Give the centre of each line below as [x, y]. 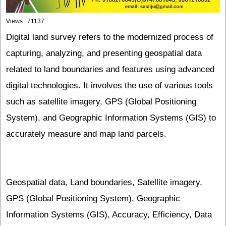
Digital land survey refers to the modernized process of [110, 37]
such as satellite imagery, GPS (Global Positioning [101, 101]
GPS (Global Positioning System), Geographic [93, 198]
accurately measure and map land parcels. [86, 134]
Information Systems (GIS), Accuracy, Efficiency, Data [109, 214]
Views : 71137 [25, 21]
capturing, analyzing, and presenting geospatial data [104, 53]
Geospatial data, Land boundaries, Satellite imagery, [104, 182]
